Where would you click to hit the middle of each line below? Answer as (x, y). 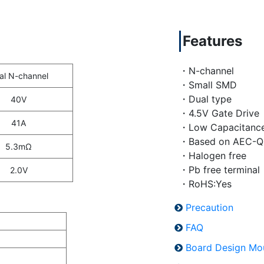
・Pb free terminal (220, 170)
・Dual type (205, 99)
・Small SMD (208, 85)
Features (212, 41)
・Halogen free (213, 156)
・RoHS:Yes (205, 184)
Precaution (210, 207)
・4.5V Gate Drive (219, 113)
